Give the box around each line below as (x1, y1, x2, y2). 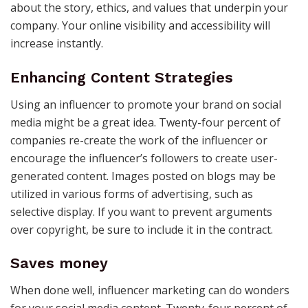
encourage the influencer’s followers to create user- (10, 150, 278, 166)
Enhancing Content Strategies (10, 68, 233, 86)
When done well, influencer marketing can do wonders (10, 282, 289, 298)
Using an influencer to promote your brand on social (10, 96, 281, 112)
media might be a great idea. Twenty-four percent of (10, 114, 280, 130)
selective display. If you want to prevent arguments (10, 203, 272, 219)
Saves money (10, 254, 108, 272)
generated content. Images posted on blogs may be (10, 168, 276, 184)
